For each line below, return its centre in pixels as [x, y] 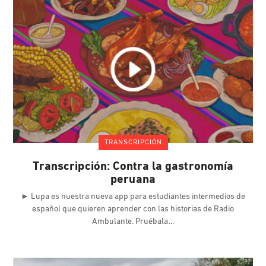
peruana [133, 180]
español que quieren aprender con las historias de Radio [133, 210]
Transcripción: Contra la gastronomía [133, 167]
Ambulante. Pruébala [131, 222]
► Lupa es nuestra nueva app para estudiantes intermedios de [133, 197]
